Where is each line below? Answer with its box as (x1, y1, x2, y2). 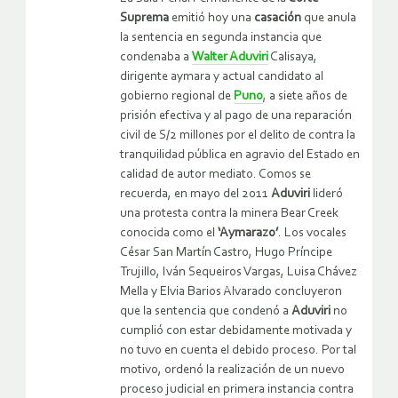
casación (251, 11, 301, 25)
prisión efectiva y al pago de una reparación (120, 108, 354, 123)
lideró (310, 187, 343, 201)
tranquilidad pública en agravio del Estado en (120, 147, 360, 162)
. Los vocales (278, 226, 346, 240)
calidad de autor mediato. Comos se (120, 167, 311, 181)
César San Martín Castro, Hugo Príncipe (120, 245, 332, 259)
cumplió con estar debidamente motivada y (120, 323, 352, 338)
